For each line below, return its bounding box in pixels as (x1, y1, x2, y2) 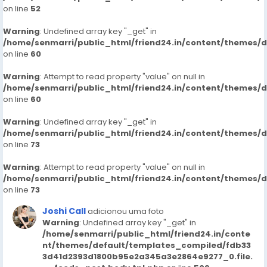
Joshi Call (42, 205, 86, 217)
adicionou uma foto (88, 206, 164, 217)
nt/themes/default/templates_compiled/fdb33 (42, 240, 251, 251)
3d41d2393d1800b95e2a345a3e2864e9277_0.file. (42, 251, 253, 262)
